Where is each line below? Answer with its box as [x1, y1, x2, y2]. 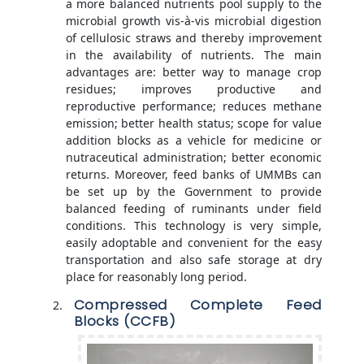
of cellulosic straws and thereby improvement [65, 29, 322, 45]
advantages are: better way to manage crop [65, 63, 322, 80]
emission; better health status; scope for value [65, 115, 322, 131]
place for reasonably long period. [65, 268, 247, 284]
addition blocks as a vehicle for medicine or [65, 132, 322, 148]
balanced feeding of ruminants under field [65, 200, 322, 216]
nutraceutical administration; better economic [65, 149, 322, 165]
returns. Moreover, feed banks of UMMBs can [65, 166, 322, 182]
